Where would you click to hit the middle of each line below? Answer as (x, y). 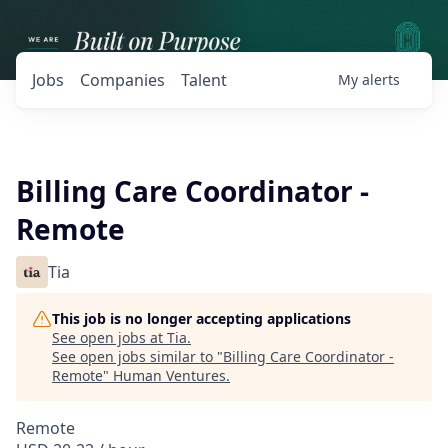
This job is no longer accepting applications (201, 318)
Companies (122, 80)
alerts (381, 79)
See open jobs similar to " (137, 356)
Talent (204, 80)
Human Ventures (169, 375)
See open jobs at (109, 337)
